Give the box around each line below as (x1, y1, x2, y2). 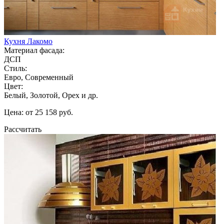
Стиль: (4, 63, 27, 72)
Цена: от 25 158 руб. (4, 107, 73, 116)
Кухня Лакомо (4, 36, 52, 45)
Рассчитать (4, 124, 41, 133)
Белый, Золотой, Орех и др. (4, 90, 98, 99)
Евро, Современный (4, 72, 73, 81)
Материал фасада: (4, 45, 64, 54)
